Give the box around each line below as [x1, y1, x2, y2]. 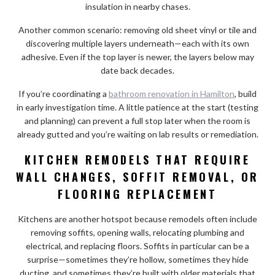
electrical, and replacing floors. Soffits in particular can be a [26, 240, 249, 251]
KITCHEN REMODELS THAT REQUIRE [25, 151, 250, 168]
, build [234, 88, 257, 99]
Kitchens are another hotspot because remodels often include [18, 213, 257, 224]
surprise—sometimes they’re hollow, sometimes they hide [26, 254, 249, 265]
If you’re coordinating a [18, 88, 109, 99]
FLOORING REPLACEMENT [58, 185, 217, 202]
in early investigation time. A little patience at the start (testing [17, 101, 258, 112]
